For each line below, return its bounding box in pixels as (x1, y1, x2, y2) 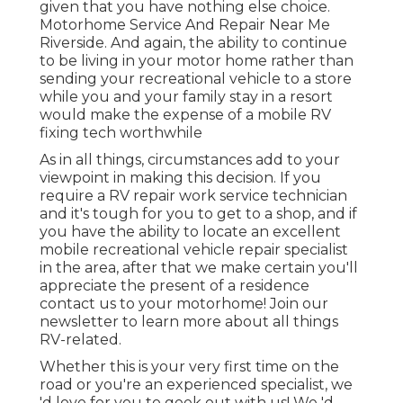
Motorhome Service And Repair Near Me (40, 15, 330, 33)
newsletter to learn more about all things (40, 312, 338, 330)
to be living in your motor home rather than (40, 51, 354, 69)
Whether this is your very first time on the (40, 357, 339, 375)
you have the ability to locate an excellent (40, 222, 341, 240)
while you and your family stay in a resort (40, 87, 333, 105)
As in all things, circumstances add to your (40, 150, 340, 168)
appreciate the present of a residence (40, 276, 309, 294)
